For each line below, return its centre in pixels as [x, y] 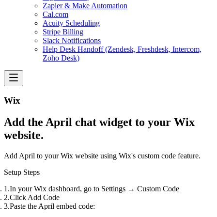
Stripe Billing [63, 32]
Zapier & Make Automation [85, 6]
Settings [113, 188]
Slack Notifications [72, 40]
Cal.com [55, 14]
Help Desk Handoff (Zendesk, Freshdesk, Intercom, [122, 49]
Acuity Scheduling [71, 23]
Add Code [44, 197]
